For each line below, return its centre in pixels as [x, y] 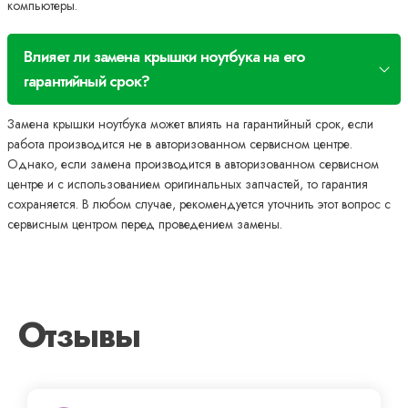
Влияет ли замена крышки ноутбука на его [164, 57]
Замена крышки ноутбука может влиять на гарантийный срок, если [190, 124]
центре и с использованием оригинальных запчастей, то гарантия [188, 184]
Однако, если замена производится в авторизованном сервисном [193, 164]
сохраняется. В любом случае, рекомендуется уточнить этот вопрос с [199, 204]
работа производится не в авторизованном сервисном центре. [180, 144]
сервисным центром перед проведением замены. [145, 224]
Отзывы [79, 335]
